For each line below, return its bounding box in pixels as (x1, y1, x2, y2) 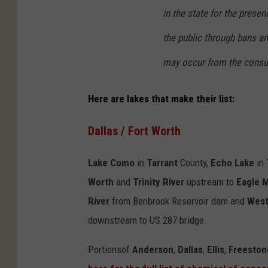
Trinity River (133, 175, 184, 188)
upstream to (184, 175, 236, 188)
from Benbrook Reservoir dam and (109, 194, 247, 207)
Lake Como (88, 156, 135, 169)
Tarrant (147, 156, 178, 169)
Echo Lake (211, 156, 254, 169)
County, (178, 156, 211, 169)
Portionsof (88, 243, 132, 255)
